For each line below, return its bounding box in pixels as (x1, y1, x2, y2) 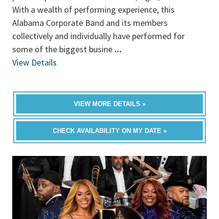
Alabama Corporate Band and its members (12, 17, 168, 28)
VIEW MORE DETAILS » (73, 100, 146, 108)
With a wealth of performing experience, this (12, 4, 175, 15)
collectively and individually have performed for (12, 30, 185, 42)
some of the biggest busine (12, 44, 114, 55)
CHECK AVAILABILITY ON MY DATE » (52, 127, 167, 134)
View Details (12, 57, 57, 68)
